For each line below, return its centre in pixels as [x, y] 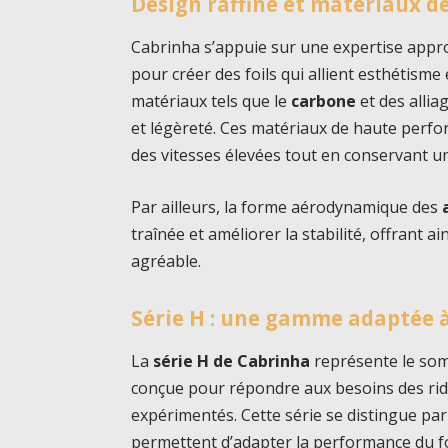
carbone [324, 101]
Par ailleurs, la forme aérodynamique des [287, 207]
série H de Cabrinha [232, 361]
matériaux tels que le [211, 101]
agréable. [166, 261]
